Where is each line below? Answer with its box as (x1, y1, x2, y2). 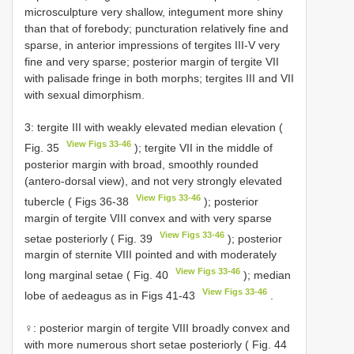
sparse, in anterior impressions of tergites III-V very (24, 39, 280, 52)
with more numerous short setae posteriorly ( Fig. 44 (24, 337, 287, 351)
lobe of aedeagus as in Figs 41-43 (24, 288, 198, 302)
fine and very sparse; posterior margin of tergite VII (24, 55, 279, 69)
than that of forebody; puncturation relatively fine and (24, 22, 288, 36)
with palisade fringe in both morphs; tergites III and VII (24, 72, 294, 85)
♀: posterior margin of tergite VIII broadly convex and (24, 321, 290, 334)
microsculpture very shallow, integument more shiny (24, 6, 283, 19)
